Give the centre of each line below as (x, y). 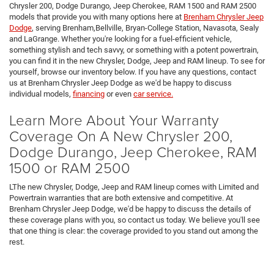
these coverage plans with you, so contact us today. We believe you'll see (135, 220)
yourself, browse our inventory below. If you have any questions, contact (133, 72)
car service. (153, 94)
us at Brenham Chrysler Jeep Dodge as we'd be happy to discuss (120, 83)
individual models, (41, 94)
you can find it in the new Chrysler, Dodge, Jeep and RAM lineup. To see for (137, 61)
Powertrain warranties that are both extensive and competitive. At (121, 198)
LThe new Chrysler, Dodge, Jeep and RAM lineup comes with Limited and (134, 187)
